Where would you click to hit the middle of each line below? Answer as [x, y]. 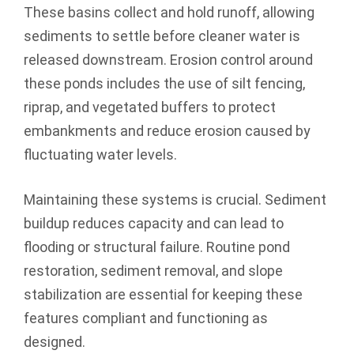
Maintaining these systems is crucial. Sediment [175, 199]
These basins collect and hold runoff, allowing [169, 12]
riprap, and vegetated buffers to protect [150, 107]
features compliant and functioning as [146, 318]
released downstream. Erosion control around [168, 59]
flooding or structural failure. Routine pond [157, 247]
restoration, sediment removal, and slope [153, 270]
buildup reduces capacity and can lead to [154, 223]
